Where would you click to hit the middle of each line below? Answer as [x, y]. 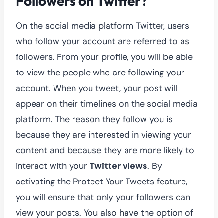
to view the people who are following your [100, 72]
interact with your [53, 166]
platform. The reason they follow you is [94, 119]
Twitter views [118, 166]
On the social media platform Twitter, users [102, 26]
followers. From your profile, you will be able [104, 57]
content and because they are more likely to [105, 150]
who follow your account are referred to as [102, 41]
